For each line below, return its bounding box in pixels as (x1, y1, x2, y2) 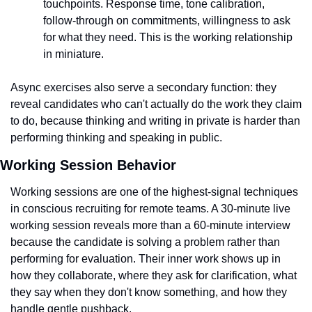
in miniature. (43, 48, 104, 60)
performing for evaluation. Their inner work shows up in (10, 253, 281, 265)
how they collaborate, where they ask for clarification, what (10, 270, 297, 281)
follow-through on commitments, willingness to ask (43, 15, 290, 26)
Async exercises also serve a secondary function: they (10, 81, 276, 93)
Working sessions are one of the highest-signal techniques (10, 186, 298, 198)
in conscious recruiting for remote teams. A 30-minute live (10, 203, 290, 214)
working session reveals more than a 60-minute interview (10, 219, 290, 231)
